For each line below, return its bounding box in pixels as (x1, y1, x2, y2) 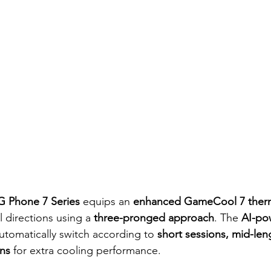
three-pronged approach (94, 211, 214, 224)
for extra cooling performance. (10, 243, 161, 257)
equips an (80, 194, 133, 208)
